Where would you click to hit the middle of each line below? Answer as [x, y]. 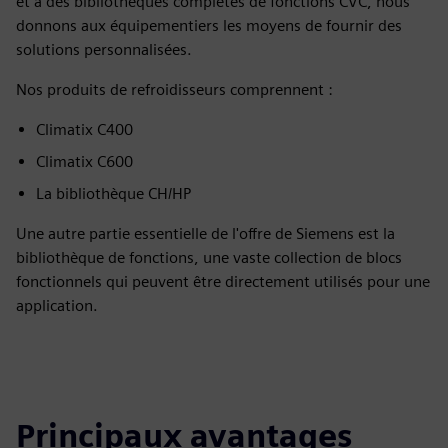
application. [57, 305]
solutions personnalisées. [104, 49]
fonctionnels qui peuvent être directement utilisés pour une [223, 281]
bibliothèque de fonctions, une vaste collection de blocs [209, 257]
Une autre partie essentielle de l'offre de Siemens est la [205, 233]
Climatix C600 [84, 161]
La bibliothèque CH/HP [113, 193]
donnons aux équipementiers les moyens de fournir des [209, 25]
